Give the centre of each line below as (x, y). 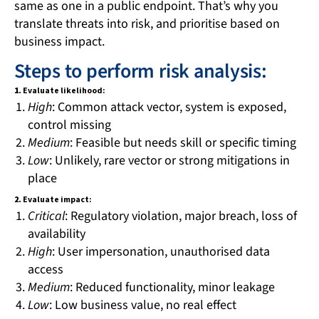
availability (56, 234)
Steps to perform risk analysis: (141, 71)
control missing (69, 125)
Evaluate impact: (57, 199)
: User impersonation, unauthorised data (161, 252)
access (45, 270)
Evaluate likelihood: (64, 90)
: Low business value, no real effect (142, 305)
